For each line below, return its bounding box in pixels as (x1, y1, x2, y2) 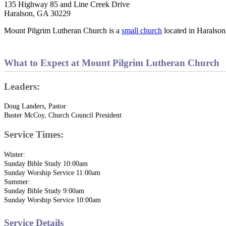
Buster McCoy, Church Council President (4, 111, 122, 120)
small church (122, 26, 162, 35)
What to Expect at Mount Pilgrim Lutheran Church (4, 57, 219, 68)
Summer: (4, 177, 30, 186)
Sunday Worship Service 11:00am (4, 168, 100, 177)
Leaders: (4, 81, 40, 92)
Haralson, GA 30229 (4, 9, 71, 18)
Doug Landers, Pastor (4, 102, 66, 110)
